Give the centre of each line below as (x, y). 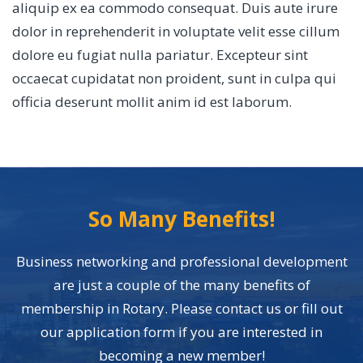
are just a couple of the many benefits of (181, 285)
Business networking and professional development (181, 261)
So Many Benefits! (181, 219)
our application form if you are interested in (181, 332)
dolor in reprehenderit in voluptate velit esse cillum (176, 31)
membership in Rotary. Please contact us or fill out (181, 308)
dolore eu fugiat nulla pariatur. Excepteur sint (160, 55)
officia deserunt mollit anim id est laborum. (152, 102)
